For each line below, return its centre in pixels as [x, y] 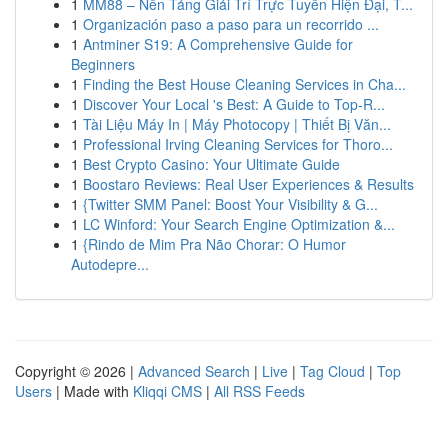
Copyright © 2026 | [76, 371]
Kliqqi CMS [167, 391]
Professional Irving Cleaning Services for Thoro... [238, 144]
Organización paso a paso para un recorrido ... [231, 24]
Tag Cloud [332, 371]
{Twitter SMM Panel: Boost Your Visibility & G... [230, 204]
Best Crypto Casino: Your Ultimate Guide [211, 164]
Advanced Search [194, 371]
